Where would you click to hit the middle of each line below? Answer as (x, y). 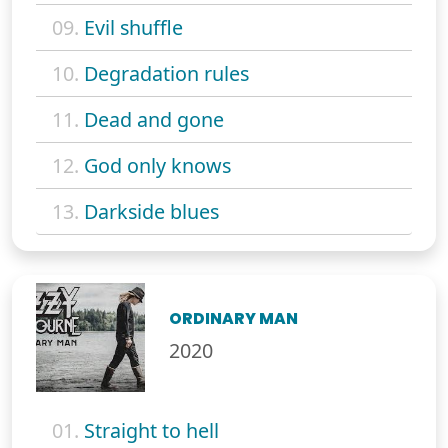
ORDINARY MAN (234, 319)
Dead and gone (154, 119)
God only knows (157, 165)
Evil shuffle (133, 27)
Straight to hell (151, 431)
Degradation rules (166, 73)
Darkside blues (151, 211)
